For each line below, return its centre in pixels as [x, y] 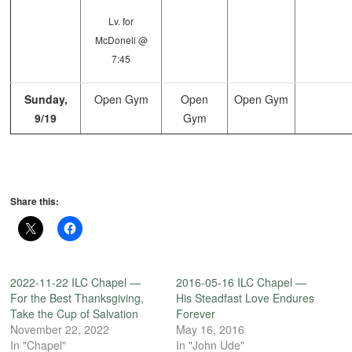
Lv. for [121, 21]
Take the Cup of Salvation [75, 314]
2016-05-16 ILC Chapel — [241, 282]
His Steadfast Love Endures [245, 298]
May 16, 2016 [210, 330]
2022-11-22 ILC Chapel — [76, 282]
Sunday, [46, 99]
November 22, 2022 [60, 330]
